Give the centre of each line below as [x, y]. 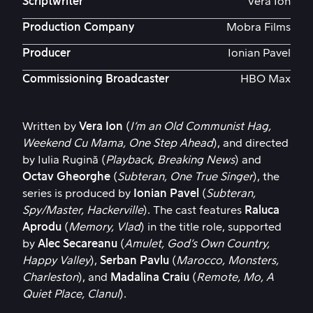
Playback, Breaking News [170, 160]
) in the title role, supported [211, 227]
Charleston [50, 277]
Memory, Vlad [104, 227]
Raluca [262, 210]
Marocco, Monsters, [227, 260]
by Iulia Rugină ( [64, 160]
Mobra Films [259, 27]
